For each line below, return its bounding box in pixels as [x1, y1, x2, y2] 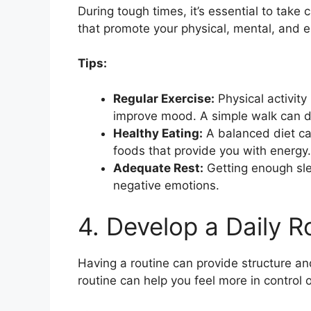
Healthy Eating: [113, 126, 203, 140]
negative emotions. [113, 178, 219, 192]
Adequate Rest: [113, 160, 203, 175]
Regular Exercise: [113, 91, 215, 106]
